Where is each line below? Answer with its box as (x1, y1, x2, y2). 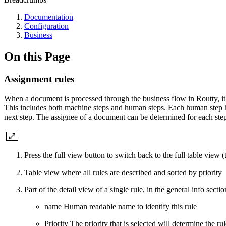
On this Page (4, 49, 70, 63)
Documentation (24, 13, 73, 21)
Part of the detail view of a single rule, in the (24, 185, 166, 194)
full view (54, 150, 83, 159)
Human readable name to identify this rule (62, 202, 197, 211)
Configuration (24, 22, 69, 30)
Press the (24, 150, 54, 159)
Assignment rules (4, 73, 74, 84)
